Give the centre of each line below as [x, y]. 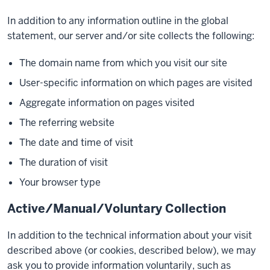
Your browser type [60, 182]
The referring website [67, 123]
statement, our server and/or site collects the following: [131, 36]
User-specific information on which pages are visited [136, 83]
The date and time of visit [76, 143]
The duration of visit [64, 162]
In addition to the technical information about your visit [130, 235]
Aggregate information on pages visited [107, 103]
